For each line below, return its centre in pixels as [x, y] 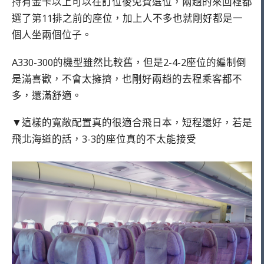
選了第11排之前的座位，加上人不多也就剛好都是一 [127, 18]
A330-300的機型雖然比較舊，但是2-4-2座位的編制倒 [129, 62]
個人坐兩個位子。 [52, 34]
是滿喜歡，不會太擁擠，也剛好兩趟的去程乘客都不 [127, 78]
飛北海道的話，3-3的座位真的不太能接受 [104, 139]
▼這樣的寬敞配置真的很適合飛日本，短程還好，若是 [132, 123]
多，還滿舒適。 [47, 95]
